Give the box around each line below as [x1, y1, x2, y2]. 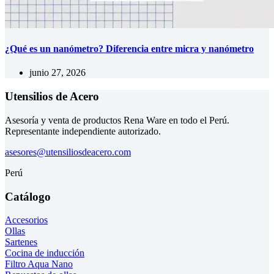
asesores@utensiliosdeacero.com [5, 146, 131, 157]
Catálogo [5, 190, 51, 203]
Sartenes [5, 237, 37, 248]
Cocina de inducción [5, 248, 84, 259]
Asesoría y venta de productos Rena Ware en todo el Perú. [5, 114, 229, 125]
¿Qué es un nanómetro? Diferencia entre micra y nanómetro [5, 43, 254, 54]
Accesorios [5, 215, 48, 226]
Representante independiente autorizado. [5, 125, 161, 136]
